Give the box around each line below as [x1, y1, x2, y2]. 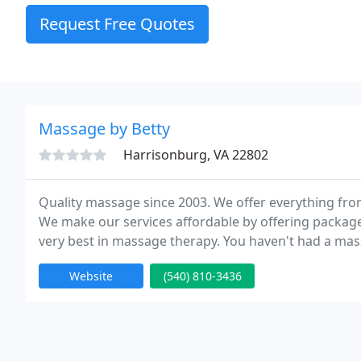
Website [69, 268, 113, 284]
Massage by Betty [39, 118, 170, 139]
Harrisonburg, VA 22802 [123, 146, 268, 164]
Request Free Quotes [39, 13, 195, 35]
